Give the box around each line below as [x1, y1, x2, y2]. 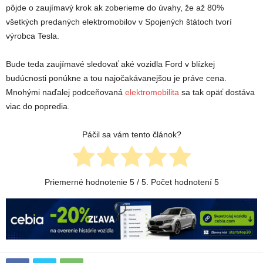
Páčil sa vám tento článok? [82, 130, 181, 140]
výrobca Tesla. [6, 31, 59, 41]
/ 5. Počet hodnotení [134, 177, 214, 187]
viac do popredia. [6, 102, 70, 112]
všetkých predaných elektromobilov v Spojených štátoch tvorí [6, 17, 232, 27]
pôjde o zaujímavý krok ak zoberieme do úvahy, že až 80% [6, 3, 224, 13]
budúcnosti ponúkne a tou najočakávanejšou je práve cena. [6, 73, 227, 83]
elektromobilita [125, 87, 179, 97]
